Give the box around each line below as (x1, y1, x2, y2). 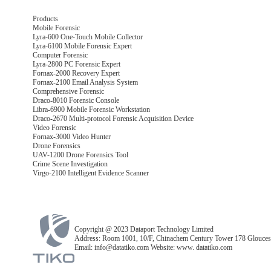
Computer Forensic (32, 51, 88, 59)
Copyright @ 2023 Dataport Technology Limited (74, 224, 214, 233)
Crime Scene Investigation (32, 160, 108, 168)
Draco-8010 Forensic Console (32, 96, 119, 105)
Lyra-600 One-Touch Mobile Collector (32, 33, 143, 41)
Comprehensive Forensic (32, 87, 104, 96)
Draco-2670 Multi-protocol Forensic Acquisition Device (32, 114, 194, 123)
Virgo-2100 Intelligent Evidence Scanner (32, 169, 149, 177)
